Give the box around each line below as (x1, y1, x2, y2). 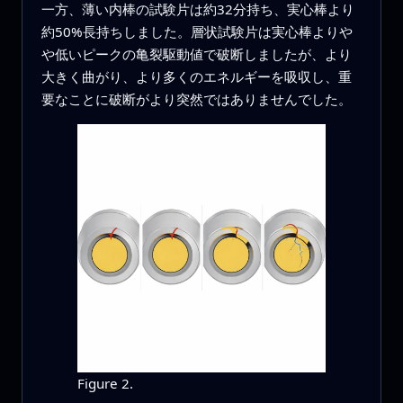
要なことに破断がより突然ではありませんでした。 (40, 89, 352, 108)
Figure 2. (76, 374, 133, 393)
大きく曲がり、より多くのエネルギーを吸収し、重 (40, 67, 352, 85)
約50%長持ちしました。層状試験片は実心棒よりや (40, 22, 353, 40)
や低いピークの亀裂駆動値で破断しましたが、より (40, 44, 352, 63)
